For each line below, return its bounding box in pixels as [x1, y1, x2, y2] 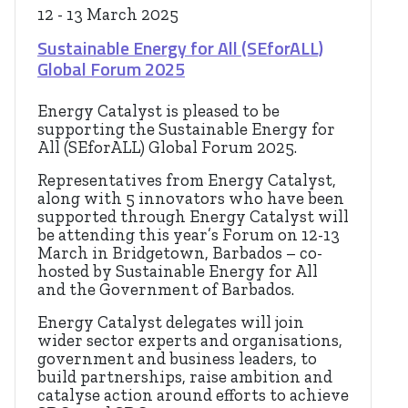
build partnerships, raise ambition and [37, 367, 332, 388]
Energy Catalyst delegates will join [37, 312, 304, 333]
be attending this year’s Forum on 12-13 [37, 225, 340, 246]
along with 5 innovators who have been [37, 189, 344, 209]
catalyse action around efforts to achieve [37, 385, 349, 406]
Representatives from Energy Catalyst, [37, 170, 336, 191]
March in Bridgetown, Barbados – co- [37, 243, 322, 264]
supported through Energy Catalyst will [37, 207, 349, 228]
